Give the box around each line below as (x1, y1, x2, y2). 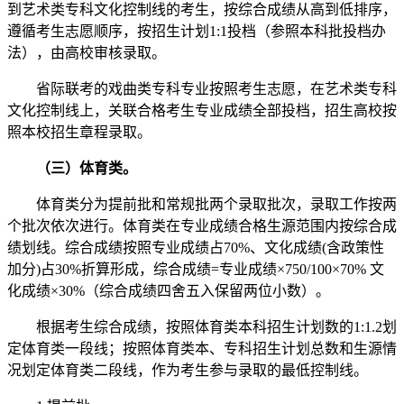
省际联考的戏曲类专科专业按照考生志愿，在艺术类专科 (7, 81, 397, 97)
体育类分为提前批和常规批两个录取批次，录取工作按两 (7, 197, 397, 213)
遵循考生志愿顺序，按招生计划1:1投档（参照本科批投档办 (7, 23, 386, 40)
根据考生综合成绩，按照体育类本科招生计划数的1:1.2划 (7, 319, 397, 335)
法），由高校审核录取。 (7, 45, 166, 61)
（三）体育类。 (22, 161, 137, 177)
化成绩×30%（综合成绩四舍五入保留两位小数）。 (7, 283, 330, 299)
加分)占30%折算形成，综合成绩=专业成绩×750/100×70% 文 (7, 262, 384, 278)
